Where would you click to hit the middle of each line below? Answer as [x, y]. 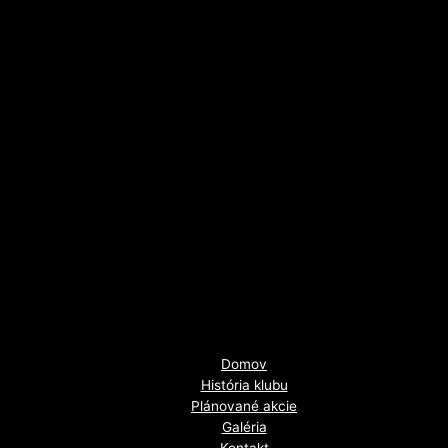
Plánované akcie [244, 406]
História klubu [244, 385]
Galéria [244, 427]
